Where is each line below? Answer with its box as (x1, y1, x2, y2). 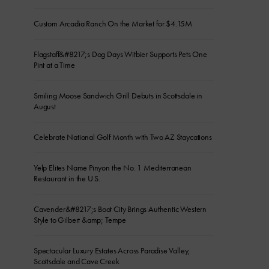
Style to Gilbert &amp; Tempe (34, 214, 127, 226)
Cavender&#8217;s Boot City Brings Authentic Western (34, 204, 207, 215)
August (34, 101, 56, 112)
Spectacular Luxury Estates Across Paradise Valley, (34, 245, 191, 256)
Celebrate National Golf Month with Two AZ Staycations (34, 131, 212, 143)
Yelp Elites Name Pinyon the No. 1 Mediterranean (34, 162, 192, 174)
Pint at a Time (34, 59, 75, 71)
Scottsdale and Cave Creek (34, 256, 119, 267)
